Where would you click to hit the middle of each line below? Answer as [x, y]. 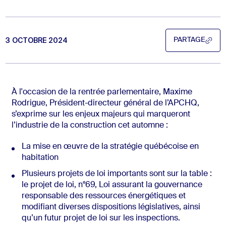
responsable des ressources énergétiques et [103, 196]
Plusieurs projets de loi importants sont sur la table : [117, 174]
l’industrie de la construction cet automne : [90, 126]
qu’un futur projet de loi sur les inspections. [101, 219]
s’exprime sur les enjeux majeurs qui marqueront [101, 115]
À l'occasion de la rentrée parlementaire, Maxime [102, 93]
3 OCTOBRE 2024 [37, 40]
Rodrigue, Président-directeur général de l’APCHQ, [105, 104]
